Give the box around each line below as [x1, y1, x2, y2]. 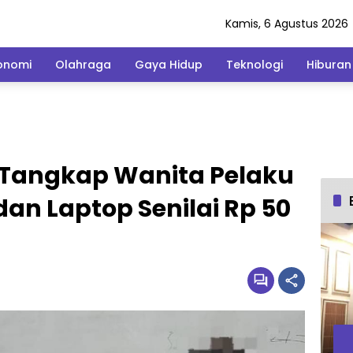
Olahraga [55, 56, 111, 72]
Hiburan [307, 56, 351, 72]
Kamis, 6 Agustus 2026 [225, 15, 348, 32]
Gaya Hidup [135, 56, 203, 72]
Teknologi [226, 56, 283, 72]
